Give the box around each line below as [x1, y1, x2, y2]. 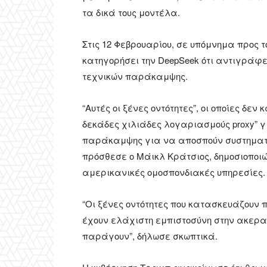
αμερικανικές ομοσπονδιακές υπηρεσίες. [82, 166, 265, 179]
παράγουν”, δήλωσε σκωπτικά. [82, 229, 218, 243]
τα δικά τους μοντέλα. [82, 6, 180, 19]
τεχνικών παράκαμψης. [82, 70, 188, 83]
